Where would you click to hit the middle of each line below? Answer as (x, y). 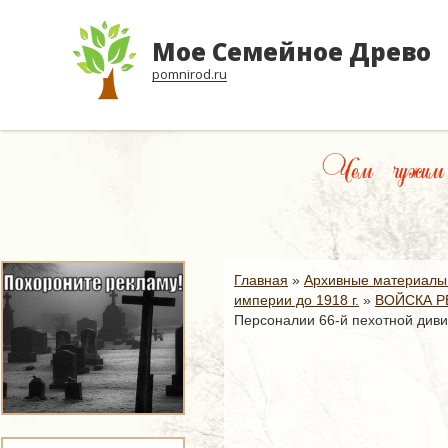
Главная (261, 280)
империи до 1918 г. (296, 300)
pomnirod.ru (189, 74)
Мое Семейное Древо (291, 51)
